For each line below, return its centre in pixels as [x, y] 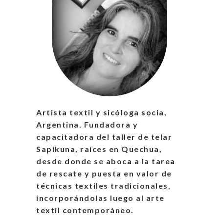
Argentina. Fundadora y [87, 125]
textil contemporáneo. [85, 210]
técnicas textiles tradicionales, [103, 186]
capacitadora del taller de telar [104, 137]
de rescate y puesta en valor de [104, 174]
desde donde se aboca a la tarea [106, 161]
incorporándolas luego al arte [100, 198]
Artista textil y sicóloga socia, [101, 112]
